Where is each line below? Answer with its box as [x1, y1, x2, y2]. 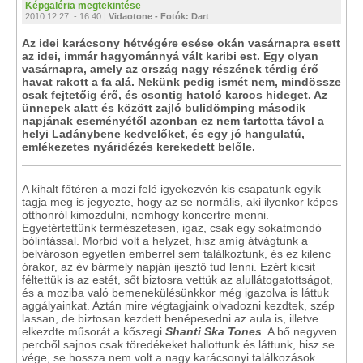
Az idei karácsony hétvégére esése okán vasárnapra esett [22, 36, 340, 49]
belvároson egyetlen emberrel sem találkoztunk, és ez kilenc [22, 247, 331, 260]
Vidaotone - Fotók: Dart [109, 11, 209, 21]
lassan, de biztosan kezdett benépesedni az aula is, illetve [22, 312, 318, 325]
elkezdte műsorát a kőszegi [22, 325, 165, 338]
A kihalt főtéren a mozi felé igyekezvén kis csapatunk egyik [22, 182, 321, 195]
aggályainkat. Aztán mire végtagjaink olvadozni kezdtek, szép [22, 299, 335, 312]
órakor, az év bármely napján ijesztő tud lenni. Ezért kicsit [22, 260, 315, 273]
